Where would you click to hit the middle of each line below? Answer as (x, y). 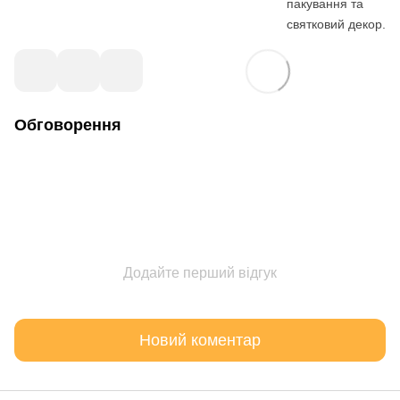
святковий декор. (336, 25)
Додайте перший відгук (200, 273)
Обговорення (68, 125)
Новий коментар (200, 340)
